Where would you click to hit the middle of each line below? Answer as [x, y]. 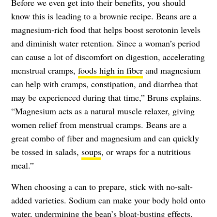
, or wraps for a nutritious [146, 151]
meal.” [23, 165]
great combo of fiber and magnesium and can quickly [105, 138]
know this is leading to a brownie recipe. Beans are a [104, 16]
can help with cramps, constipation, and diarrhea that [104, 84]
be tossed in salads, [46, 151]
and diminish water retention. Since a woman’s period [106, 43]
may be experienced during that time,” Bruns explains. [106, 97]
